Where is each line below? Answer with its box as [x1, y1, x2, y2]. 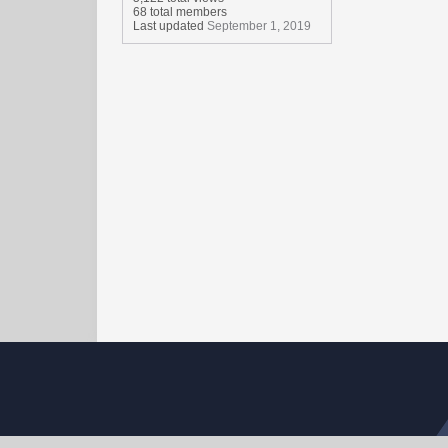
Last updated [133, 19, 207, 33]
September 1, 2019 [207, 19, 311, 33]
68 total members [133, 5, 227, 19]
